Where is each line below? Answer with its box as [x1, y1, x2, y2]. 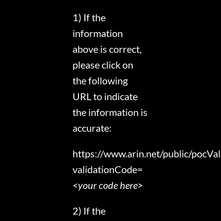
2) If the [73, 205, 106, 217]
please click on [73, 59, 134, 71]
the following [73, 74, 128, 87]
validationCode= [73, 163, 144, 176]
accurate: [73, 122, 112, 134]
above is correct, [73, 43, 142, 55]
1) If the [73, 11, 106, 24]
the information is [73, 106, 148, 118]
